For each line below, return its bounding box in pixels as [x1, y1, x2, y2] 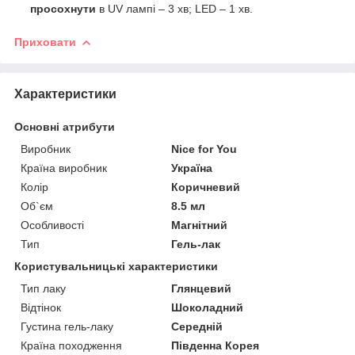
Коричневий [171, 180, 241, 193]
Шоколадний [171, 300, 244, 314]
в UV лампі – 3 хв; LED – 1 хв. [96, 2, 253, 15]
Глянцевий [171, 281, 232, 295]
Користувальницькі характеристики [14, 259, 218, 273]
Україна [171, 161, 213, 174]
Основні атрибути [14, 120, 115, 133]
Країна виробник [21, 161, 107, 174]
